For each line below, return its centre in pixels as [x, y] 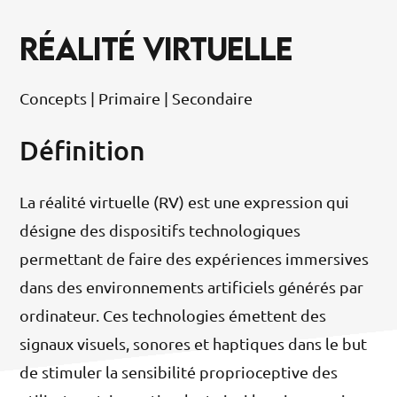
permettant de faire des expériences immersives [195, 259]
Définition [83, 150]
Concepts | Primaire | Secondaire [136, 98]
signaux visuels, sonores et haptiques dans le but [194, 344]
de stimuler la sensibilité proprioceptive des [179, 372]
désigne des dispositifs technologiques [160, 230]
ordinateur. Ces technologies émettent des [173, 315]
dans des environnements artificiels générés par [192, 287]
